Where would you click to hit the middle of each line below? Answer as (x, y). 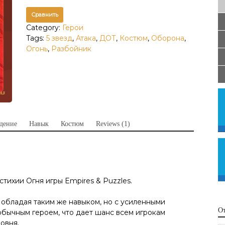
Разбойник (71, 48)
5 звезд (59, 38)
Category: (44, 27)
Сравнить (44, 14)
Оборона (167, 38)
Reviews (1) (113, 124)
